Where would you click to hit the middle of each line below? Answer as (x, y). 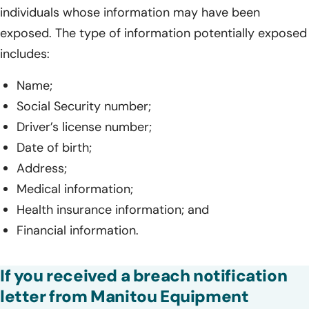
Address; (42, 168)
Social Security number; (84, 106)
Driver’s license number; (84, 127)
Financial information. (78, 230)
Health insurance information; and (113, 209)
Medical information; (75, 189)
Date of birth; (54, 147)
